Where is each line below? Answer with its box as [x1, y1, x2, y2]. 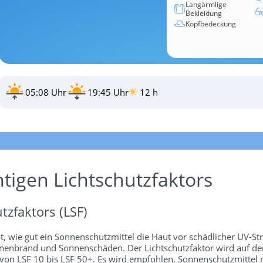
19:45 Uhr [87, 86, 129, 98]
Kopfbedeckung [186, 18, 236, 29]
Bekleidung [186, 8, 222, 18]
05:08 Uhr [25, 86, 66, 98]
